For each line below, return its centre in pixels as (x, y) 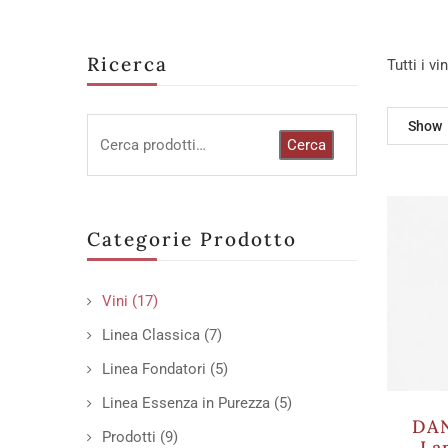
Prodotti (129, 437)
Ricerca (127, 64)
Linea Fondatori (154, 369)
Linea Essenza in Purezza (186, 403)
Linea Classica (151, 335)
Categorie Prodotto (192, 239)
